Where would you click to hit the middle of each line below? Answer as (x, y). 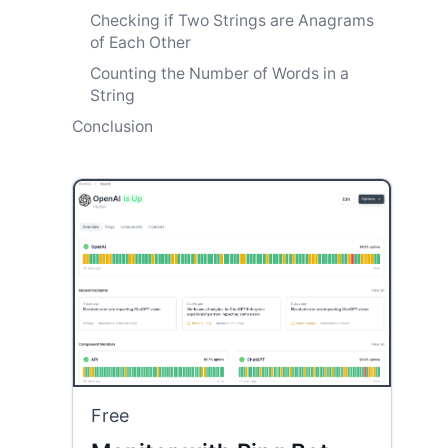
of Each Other (140, 42)
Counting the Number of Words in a (219, 73)
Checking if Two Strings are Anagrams (232, 20)
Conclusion (112, 126)
